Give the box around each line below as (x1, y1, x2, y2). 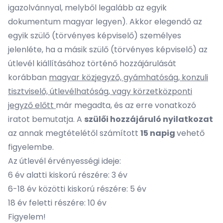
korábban (8, 72, 49, 83)
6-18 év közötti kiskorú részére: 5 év (8, 183, 146, 195)
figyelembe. (8, 141, 54, 153)
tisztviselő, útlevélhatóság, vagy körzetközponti (8, 86, 192, 97)
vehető (177, 127, 205, 139)
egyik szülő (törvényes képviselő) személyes (8, 30, 181, 41)
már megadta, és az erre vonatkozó (56, 100, 196, 111)
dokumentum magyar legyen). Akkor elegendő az (8, 16, 202, 27)
